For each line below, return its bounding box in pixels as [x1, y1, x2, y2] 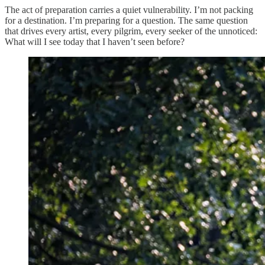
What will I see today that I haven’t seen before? [5, 37, 185, 47]
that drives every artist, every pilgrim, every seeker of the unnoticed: [5, 26, 257, 37]
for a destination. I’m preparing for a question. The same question [5, 15, 248, 26]
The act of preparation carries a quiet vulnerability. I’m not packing [5, 5, 253, 15]
